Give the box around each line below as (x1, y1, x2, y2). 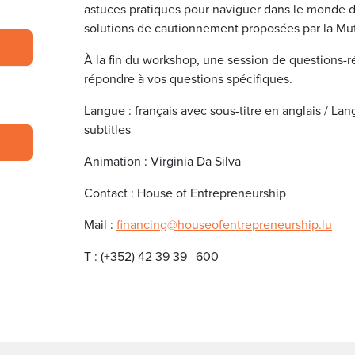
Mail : (84, 216, 116, 234)
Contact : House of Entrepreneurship (84, 184, 286, 202)
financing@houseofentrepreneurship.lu (116, 216, 332, 234)
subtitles (84, 120, 131, 139)
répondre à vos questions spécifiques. (84, 70, 292, 88)
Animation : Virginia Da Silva (84, 152, 241, 170)
